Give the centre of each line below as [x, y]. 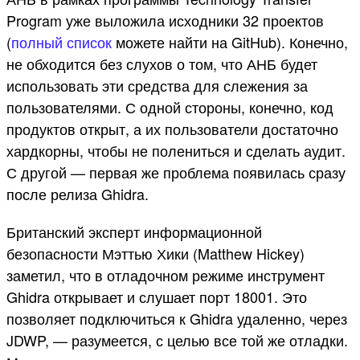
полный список [61, 42]
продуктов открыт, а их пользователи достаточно [172, 129]
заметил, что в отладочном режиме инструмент [166, 275]
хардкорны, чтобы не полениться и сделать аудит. [176, 151]
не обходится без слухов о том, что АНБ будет [162, 64]
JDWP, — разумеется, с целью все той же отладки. [177, 340]
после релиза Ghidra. [78, 194]
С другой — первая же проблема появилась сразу [176, 172]
